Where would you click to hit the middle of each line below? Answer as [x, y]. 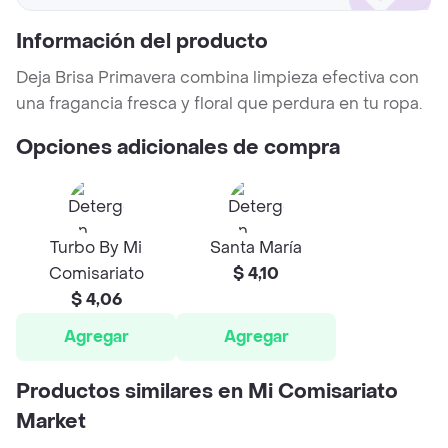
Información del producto [142, 42]
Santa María [256, 248]
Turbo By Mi [96, 248]
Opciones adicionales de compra [178, 148]
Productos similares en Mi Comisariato [207, 392]
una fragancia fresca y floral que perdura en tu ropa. [219, 104]
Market [51, 422]
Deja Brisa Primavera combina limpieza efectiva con [217, 78]
